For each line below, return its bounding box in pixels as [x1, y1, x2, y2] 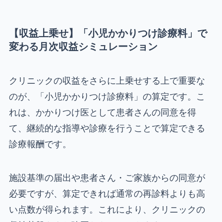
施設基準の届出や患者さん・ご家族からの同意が [8, 172, 205, 183]
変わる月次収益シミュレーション [8, 40, 158, 53]
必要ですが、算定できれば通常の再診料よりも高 [8, 188, 205, 199]
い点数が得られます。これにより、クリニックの [8, 204, 205, 215]
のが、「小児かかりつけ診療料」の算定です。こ [8, 91, 205, 102]
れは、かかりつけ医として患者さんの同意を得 [8, 107, 196, 118]
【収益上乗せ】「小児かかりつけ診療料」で [8, 27, 207, 39]
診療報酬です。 [8, 139, 71, 150]
